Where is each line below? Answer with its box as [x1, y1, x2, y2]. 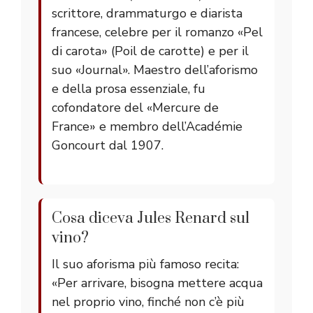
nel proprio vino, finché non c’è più [52, 293, 245, 311]
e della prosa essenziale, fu [52, 80, 205, 98]
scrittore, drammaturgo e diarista [52, 5, 242, 22]
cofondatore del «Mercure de [52, 99, 219, 117]
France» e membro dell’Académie [52, 118, 242, 136]
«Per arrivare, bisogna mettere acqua [52, 275, 263, 292]
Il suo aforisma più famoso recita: [52, 256, 239, 273]
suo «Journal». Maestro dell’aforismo [52, 61, 258, 79]
